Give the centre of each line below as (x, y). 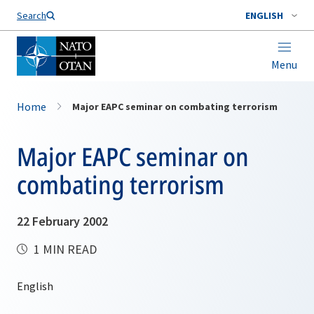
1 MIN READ (64, 249)
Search (32, 15)
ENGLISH (264, 15)
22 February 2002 (62, 221)
